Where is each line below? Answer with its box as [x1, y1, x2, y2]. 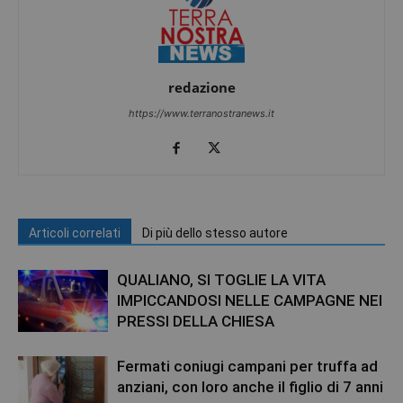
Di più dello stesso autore [142, 226, 288, 241]
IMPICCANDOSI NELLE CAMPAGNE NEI [117, 291, 382, 310]
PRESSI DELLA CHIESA [117, 312, 274, 331]
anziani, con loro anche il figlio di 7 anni [117, 378, 383, 397]
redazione [167, 78, 236, 97]
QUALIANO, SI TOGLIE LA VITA [117, 271, 326, 290]
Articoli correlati [29, 226, 121, 241]
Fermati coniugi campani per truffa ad [117, 357, 378, 376]
